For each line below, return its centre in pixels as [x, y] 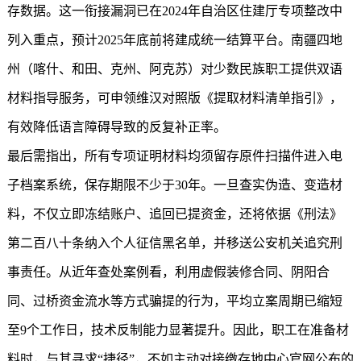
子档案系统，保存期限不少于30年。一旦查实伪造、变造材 [174, 185]
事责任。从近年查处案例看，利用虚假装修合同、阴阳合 [168, 272]
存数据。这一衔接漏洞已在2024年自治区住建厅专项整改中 [174, 11]
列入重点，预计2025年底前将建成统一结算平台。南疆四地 [174, 40]
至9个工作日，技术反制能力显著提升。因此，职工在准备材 [178, 330]
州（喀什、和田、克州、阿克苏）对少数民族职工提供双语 [174, 69]
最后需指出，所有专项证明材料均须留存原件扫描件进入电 [174, 156]
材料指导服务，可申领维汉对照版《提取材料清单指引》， [174, 98]
